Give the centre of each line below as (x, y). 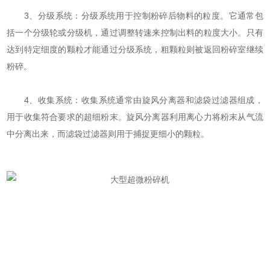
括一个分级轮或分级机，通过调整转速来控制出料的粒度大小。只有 (135, 33)
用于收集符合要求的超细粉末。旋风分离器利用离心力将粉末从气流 (135, 117)
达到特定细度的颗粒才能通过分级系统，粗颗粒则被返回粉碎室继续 (135, 50)
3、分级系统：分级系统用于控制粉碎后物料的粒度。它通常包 (135, 16)
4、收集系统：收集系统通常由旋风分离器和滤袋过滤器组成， (135, 100)
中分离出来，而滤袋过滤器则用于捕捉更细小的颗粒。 (108, 134)
